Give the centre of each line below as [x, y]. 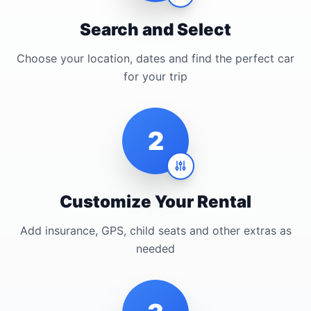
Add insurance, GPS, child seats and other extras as [155, 230]
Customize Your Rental [155, 201]
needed [155, 248]
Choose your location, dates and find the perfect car [155, 58]
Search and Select [155, 29]
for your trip [155, 76]
